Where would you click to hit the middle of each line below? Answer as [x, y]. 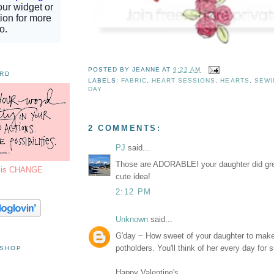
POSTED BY [110, 70]
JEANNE [146, 70]
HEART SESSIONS [184, 81]
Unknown [132, 220]
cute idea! [133, 176]
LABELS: [105, 81]
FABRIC [134, 81]
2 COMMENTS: [125, 128]
